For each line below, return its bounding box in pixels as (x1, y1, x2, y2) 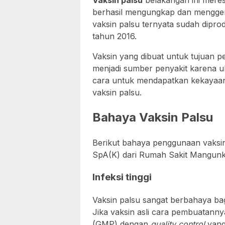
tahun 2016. (92, 31, 137, 42)
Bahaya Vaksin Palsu (92, 110, 213, 125)
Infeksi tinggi (92, 171, 152, 183)
